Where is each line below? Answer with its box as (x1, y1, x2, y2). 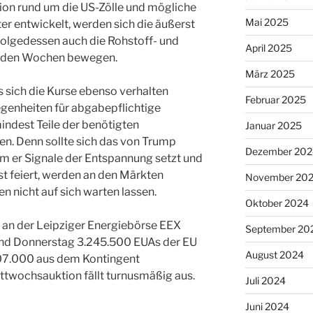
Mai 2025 (245, 15, 289, 28)
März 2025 (245, 67, 295, 80)
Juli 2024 (245, 274, 286, 286)
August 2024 (245, 248, 304, 261)
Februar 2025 (245, 93, 306, 105)
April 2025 (245, 41, 292, 54)
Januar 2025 (245, 119, 302, 131)
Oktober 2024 (245, 196, 309, 209)
